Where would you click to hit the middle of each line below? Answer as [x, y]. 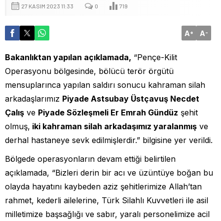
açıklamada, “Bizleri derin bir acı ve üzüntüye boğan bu [109, 173]
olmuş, [18, 127]
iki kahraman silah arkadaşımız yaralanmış [113, 127]
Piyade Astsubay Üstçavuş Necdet [131, 99]
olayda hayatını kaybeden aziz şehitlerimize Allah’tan [103, 187]
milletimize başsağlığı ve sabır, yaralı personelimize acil [107, 214]
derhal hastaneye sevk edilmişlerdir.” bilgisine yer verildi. [109, 140]
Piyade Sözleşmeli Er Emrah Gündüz [108, 113]
